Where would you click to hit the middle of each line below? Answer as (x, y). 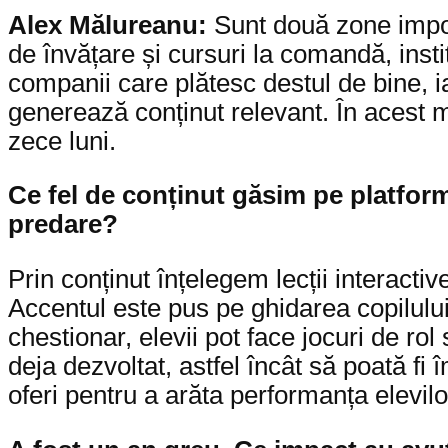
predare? (63, 224)
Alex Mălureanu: (111, 24)
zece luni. (62, 140)
